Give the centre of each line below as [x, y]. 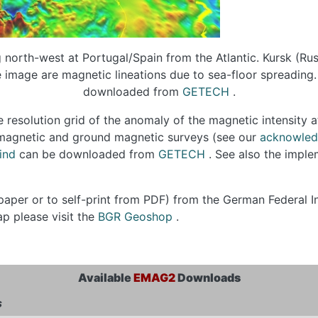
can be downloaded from [87, 154]
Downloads [208, 278]
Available [105, 278]
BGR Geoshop [137, 216]
